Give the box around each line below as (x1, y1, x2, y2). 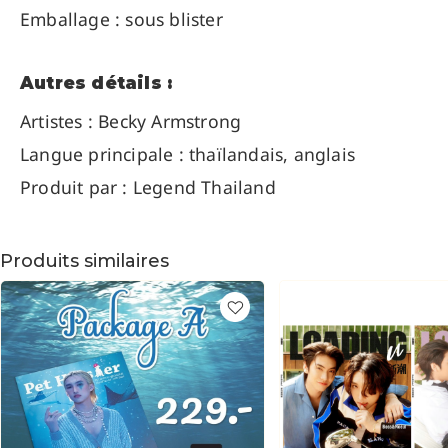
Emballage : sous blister (20, 7, 223, 32)
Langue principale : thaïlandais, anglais (20, 142, 355, 167)
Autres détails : (20, 73, 173, 94)
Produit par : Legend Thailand (20, 175, 276, 200)
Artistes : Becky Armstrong (20, 109, 242, 134)
